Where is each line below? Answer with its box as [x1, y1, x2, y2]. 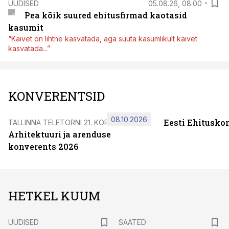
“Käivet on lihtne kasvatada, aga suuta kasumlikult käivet [8, 34, 197, 43]
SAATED [119, 218, 146, 226]
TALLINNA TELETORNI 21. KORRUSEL [8, 118, 131, 127]
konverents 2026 [8, 141, 78, 152]
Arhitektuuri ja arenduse [8, 129, 111, 140]
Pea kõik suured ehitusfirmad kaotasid [24, 10, 187, 20]
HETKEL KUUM [8, 188, 100, 204]
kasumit [8, 22, 43, 33]
